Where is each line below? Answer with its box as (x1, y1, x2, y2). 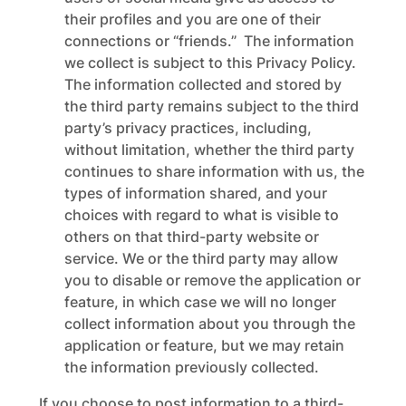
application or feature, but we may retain (63, 336, 344, 354)
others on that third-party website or (63, 227, 319, 246)
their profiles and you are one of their (63, 10, 321, 28)
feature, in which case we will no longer (63, 293, 336, 311)
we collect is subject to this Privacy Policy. (63, 53, 356, 72)
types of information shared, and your (63, 184, 327, 202)
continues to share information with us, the (63, 162, 364, 180)
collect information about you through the (63, 314, 355, 333)
